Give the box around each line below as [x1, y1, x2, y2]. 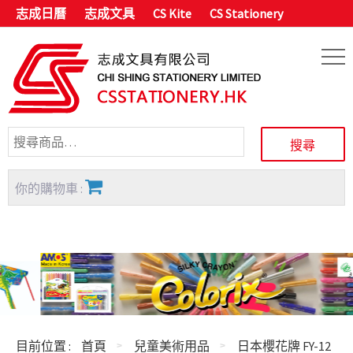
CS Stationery [210, 6, 283, 21]
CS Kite [153, 6, 191, 21]
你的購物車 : [15, 180, 85, 196]
